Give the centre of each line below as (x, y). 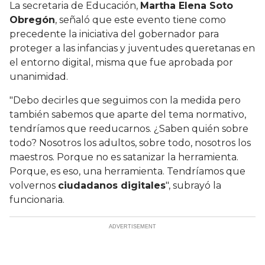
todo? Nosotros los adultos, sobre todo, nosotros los (130, 143)
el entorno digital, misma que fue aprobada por (121, 62)
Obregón (32, 20)
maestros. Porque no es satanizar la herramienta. (124, 157)
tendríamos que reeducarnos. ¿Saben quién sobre (129, 128)
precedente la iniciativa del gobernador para (114, 34)
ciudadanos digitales (112, 185)
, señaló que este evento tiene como (140, 20)
